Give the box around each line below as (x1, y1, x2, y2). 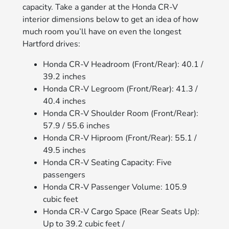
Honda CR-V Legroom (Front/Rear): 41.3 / (43, 83, 198, 95)
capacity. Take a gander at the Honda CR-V (22, 1, 178, 13)
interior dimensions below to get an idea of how (22, 13, 199, 25)
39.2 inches (43, 71, 86, 82)
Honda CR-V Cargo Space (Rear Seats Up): (43, 205, 200, 217)
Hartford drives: (22, 38, 81, 50)
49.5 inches (43, 144, 86, 156)
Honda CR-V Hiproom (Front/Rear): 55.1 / (43, 132, 197, 144)
